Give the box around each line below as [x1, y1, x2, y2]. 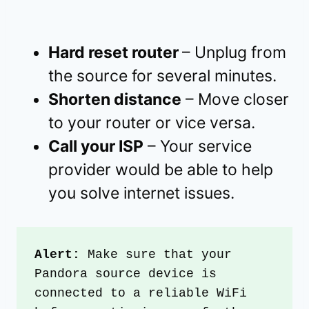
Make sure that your [80, 247, 232, 261]
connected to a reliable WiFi [34, 286, 248, 300]
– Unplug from [182, 42, 286, 62]
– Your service [143, 136, 252, 156]
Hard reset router [48, 42, 182, 62]
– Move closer [181, 89, 289, 109]
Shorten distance [48, 89, 181, 109]
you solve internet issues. [48, 183, 235, 203]
